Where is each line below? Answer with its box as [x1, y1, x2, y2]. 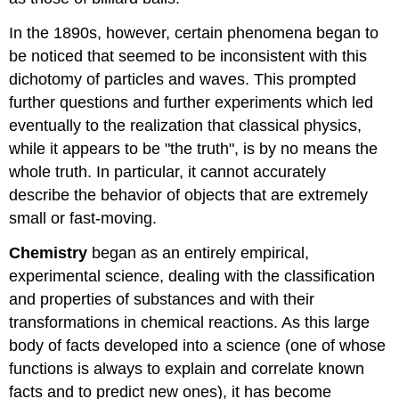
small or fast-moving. [9, 208, 158, 227]
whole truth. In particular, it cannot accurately [9, 162, 327, 181]
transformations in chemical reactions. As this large [9, 313, 370, 331]
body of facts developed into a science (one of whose [9, 336, 387, 354]
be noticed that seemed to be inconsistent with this [9, 46, 368, 65]
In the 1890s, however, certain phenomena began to [9, 23, 379, 42]
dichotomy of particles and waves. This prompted [9, 69, 357, 88]
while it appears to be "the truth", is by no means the [9, 139, 379, 158]
